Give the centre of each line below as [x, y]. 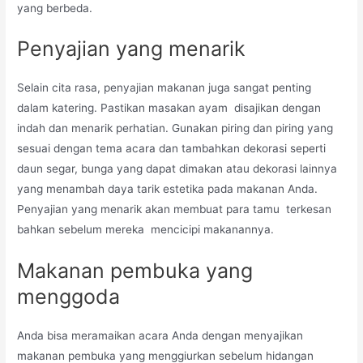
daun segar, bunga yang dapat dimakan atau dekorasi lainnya [177, 169]
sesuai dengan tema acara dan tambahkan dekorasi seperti [172, 149]
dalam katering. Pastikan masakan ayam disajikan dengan [169, 108]
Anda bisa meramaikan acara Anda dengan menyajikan [160, 336]
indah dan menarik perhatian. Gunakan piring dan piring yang [175, 128]
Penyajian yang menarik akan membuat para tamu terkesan [175, 209]
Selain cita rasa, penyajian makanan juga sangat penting [164, 88]
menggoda [75, 297]
